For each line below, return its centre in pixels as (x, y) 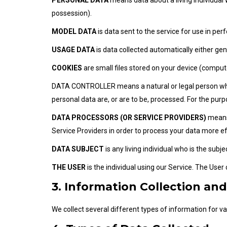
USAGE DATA (73, 50)
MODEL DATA (74, 31)
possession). (72, 13)
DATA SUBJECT (78, 149)
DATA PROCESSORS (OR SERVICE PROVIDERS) (129, 118)
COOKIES (67, 68)
